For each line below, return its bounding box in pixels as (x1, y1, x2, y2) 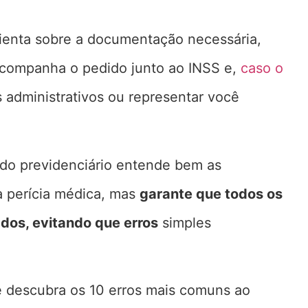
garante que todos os (140, 185, 283, 202)
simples (158, 214, 211, 231)
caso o (241, 60, 283, 77)
